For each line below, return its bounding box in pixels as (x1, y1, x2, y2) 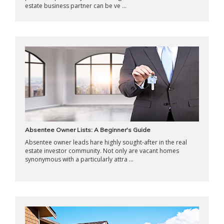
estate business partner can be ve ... (25, 1, 126, 10)
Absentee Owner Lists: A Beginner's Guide (25, 126, 150, 133)
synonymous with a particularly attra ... (25, 155, 133, 163)
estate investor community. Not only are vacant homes (25, 146, 179, 155)
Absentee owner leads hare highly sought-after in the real (25, 138, 187, 146)
